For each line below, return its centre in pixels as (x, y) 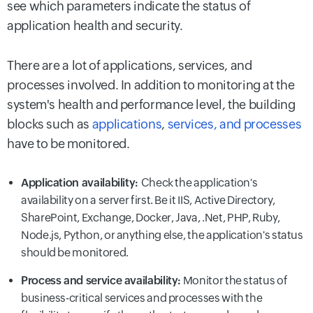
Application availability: (81, 183)
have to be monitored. (68, 144)
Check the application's (199, 183)
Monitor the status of (234, 281)
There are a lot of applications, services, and (130, 66)
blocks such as (50, 124)
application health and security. (95, 25)
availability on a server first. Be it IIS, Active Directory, (148, 201)
